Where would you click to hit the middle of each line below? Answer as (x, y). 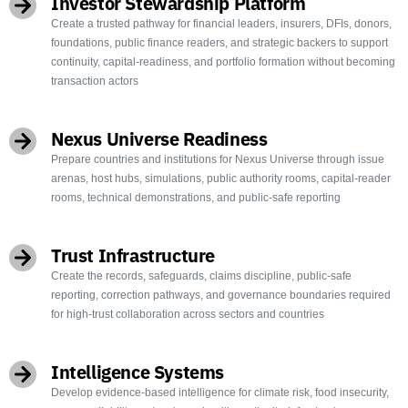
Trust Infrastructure (133, 255)
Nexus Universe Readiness (159, 138)
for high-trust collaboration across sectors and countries (188, 314)
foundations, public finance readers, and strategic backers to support (219, 42)
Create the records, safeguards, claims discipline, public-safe (201, 275)
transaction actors (95, 81)
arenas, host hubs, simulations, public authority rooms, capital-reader (221, 178)
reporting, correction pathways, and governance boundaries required (221, 295)
